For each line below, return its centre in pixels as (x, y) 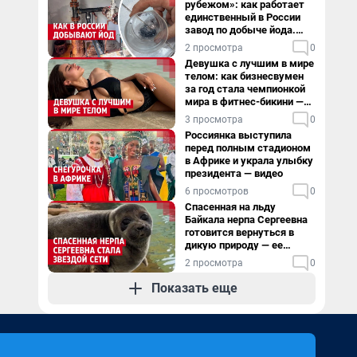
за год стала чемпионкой (245, 89)
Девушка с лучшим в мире (249, 63)
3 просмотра (214, 120)
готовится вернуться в (239, 232)
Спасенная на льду (230, 207)
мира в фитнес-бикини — (244, 102)
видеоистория (219, 258)
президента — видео (234, 173)
